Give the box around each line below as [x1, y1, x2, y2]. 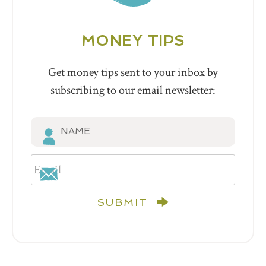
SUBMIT [97, 195, 148, 208]
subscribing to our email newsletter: [50, 82, 216, 98]
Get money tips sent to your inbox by [48, 64, 218, 80]
